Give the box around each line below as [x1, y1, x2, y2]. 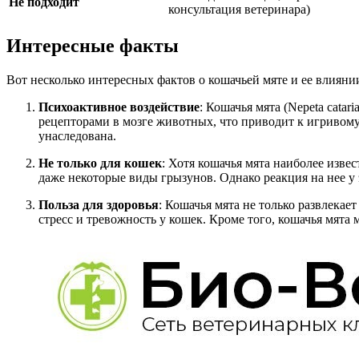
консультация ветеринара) [168, 2, 310, 17]
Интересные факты [6, 35, 179, 57]
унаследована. [38, 129, 116, 143]
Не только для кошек [38, 156, 162, 171]
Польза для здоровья [38, 198, 159, 212]
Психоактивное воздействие [38, 100, 200, 115]
